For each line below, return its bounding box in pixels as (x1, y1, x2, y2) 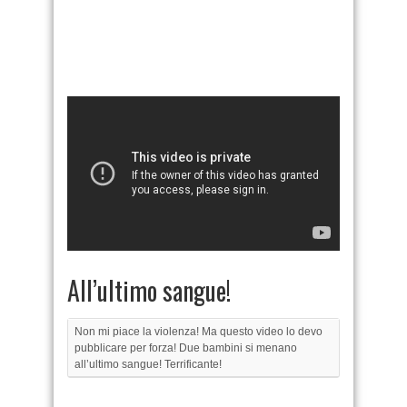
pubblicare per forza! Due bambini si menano (74, 342, 297, 354)
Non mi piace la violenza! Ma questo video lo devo (74, 325, 323, 338)
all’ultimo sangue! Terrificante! (74, 358, 222, 371)
